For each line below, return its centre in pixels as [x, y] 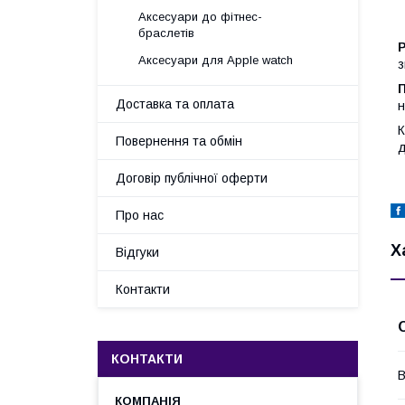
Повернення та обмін [179, 141]
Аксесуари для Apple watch [216, 60]
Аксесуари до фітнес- [200, 17]
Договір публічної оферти [192, 178]
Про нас [140, 215]
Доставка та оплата [175, 104]
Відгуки [137, 252]
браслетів [166, 33]
